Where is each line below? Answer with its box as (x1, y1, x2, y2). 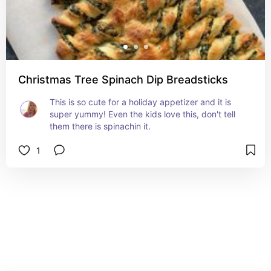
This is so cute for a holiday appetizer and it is (50, 97, 231, 107)
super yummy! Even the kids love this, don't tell (50, 109, 235, 119)
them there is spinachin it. (50, 121, 151, 131)
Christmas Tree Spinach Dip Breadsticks (18, 73, 228, 86)
